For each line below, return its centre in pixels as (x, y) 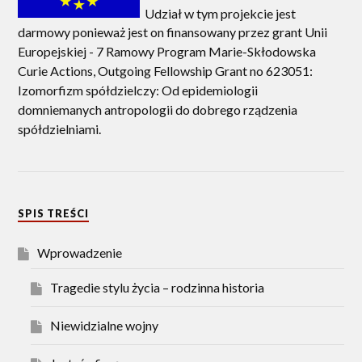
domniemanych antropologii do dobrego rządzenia (158, 110)
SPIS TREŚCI (54, 214)
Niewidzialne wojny (105, 326)
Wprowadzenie (80, 253)
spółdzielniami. (60, 129)
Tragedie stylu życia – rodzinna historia (158, 288)
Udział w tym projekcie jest (218, 13)
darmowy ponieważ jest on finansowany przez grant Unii (173, 32)
